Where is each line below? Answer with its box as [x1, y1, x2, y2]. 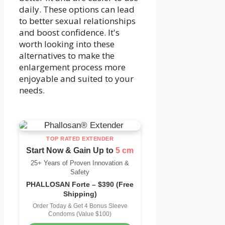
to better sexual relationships [19, 15, 136, 27]
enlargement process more [19, 61, 126, 73]
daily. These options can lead [19, 4, 135, 16]
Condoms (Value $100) [48, 210, 112, 218]
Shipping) [63, 190, 97, 198]
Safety [70, 168, 90, 176]
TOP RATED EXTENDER [46, 136, 114, 142]
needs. [19, 84, 45, 96]
